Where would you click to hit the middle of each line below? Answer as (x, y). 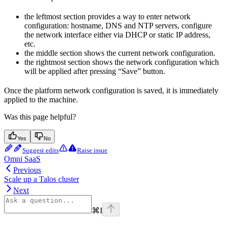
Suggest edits (41, 150)
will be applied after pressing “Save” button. (95, 71)
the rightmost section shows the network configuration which (122, 62)
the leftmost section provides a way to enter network (107, 16)
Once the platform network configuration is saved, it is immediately (111, 90)
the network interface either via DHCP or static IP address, (117, 34)
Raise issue (92, 150)
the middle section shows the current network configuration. (120, 53)
